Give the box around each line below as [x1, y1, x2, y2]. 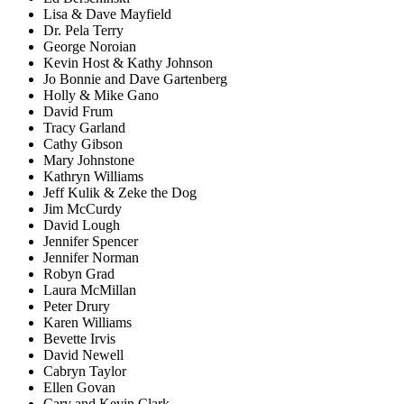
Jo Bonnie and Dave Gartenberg [43, 71, 227, 87]
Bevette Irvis [43, 331, 115, 347]
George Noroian [43, 39, 136, 55]
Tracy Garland [43, 120, 125, 136]
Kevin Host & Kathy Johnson [43, 55, 213, 71]
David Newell [43, 347, 124, 363]
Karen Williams [43, 315, 132, 331]
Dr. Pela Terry [43, 23, 124, 39]
